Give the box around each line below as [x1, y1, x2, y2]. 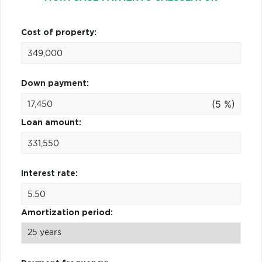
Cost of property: [21, 28, 96, 37]
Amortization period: [21, 208, 113, 217]
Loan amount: [21, 118, 81, 127]
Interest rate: [21, 169, 78, 178]
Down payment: [21, 79, 89, 88]
